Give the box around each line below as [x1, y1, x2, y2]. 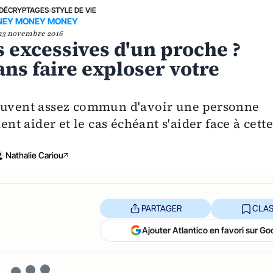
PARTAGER [141, 203, 182, 214]
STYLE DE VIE [51, 5, 96, 15]
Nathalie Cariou [5, 149, 63, 160]
